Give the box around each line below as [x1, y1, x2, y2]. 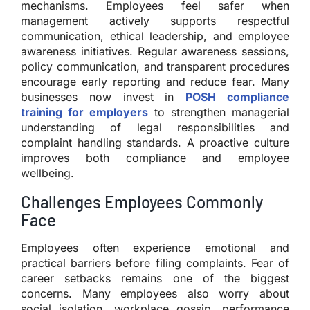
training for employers [21, 104, 148, 119]
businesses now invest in [21, 89, 186, 104]
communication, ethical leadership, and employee [21, 28, 289, 43]
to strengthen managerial [154, 104, 289, 119]
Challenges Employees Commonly [21, 191, 263, 212]
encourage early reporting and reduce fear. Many [21, 74, 289, 89]
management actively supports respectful [21, 13, 289, 28]
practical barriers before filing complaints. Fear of [21, 255, 289, 270]
